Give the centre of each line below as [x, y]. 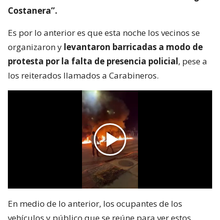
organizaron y [36, 47]
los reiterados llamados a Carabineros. [83, 75]
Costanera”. [33, 10]
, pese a [193, 61]
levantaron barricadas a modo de [133, 47]
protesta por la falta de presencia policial [93, 61]
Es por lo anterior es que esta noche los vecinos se [104, 32]
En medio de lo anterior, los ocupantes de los [95, 203]
